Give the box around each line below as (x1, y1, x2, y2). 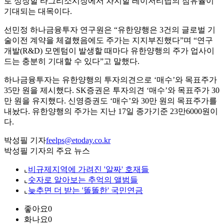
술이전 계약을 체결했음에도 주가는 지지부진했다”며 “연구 (4, 36, 213, 45)
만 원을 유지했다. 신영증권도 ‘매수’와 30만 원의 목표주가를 (4, 96, 217, 105)
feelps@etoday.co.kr (46, 136, 110, 145)
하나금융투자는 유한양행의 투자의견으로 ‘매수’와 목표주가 (4, 75, 217, 84)
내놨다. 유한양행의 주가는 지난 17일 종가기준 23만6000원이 (4, 107, 218, 116)
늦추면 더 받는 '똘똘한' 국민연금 (28, 186, 143, 195)
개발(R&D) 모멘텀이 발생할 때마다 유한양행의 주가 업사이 (4, 46, 214, 55)
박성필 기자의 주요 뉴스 (4, 146, 90, 155)
